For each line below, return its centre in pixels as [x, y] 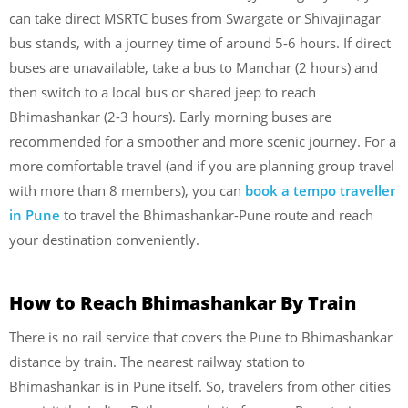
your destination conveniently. [104, 239]
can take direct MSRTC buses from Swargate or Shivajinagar [195, 18]
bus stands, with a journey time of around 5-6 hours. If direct [200, 42]
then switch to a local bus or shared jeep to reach [163, 92]
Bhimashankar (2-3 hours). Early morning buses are [170, 116]
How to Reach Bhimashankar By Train [183, 303]
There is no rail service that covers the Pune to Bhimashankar [201, 337]
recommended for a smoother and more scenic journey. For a [203, 141]
